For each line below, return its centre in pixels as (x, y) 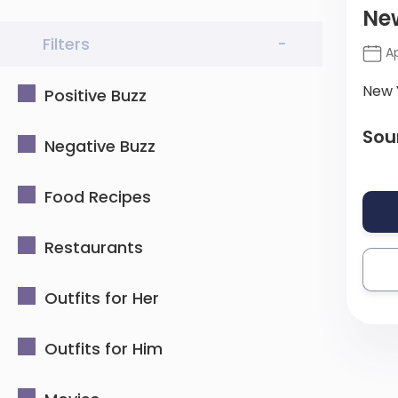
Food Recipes (98, 197)
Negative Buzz (100, 146)
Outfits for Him (103, 349)
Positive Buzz (96, 96)
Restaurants (94, 247)
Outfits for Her (102, 298)
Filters (66, 44)
